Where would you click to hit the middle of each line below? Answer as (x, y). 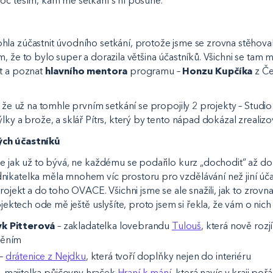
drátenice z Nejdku (45, 256)
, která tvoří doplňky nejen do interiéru (168, 256)
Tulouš (187, 226)
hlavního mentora (87, 71)
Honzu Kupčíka (218, 71)
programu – (156, 71)
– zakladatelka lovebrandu (114, 226)
